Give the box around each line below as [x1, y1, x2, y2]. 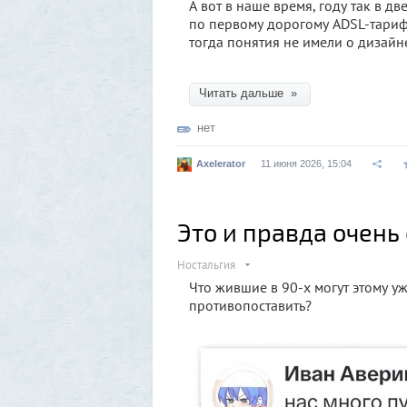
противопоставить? [189, 295, 315, 314]
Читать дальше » [199, 85, 301, 100]
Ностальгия [177, 256, 235, 273]
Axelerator [196, 157, 245, 169]
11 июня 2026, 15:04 [261, 157, 352, 169]
